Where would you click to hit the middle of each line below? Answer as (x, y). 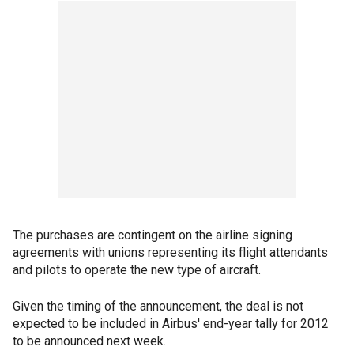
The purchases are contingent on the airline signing (153, 235)
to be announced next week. (89, 341)
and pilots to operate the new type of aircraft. (137, 270)
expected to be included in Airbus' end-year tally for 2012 (171, 324)
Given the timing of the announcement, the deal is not (158, 306)
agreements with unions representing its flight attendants (170, 252)
